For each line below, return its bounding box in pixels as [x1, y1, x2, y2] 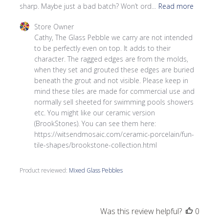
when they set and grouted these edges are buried [34, 65, 195, 74]
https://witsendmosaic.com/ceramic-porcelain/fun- [34, 130, 195, 139]
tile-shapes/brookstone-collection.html [34, 140, 157, 150]
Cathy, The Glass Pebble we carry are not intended [34, 33, 193, 42]
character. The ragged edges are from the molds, [34, 54, 189, 64]
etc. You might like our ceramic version [34, 108, 155, 117]
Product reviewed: [20, 166, 69, 175]
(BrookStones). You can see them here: [34, 119, 156, 128]
